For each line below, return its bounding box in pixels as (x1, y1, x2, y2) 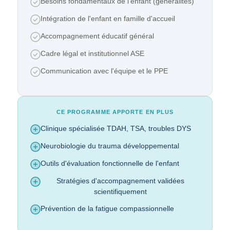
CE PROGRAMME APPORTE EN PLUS (56, 109, 174, 115)
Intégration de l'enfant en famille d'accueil (41, 14, 175, 23)
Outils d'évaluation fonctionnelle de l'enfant (41, 159, 179, 167)
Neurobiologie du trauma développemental (41, 142, 179, 150)
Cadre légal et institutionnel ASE (41, 49, 144, 57)
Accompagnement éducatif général (41, 32, 154, 40)
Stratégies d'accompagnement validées (56, 177, 184, 185)
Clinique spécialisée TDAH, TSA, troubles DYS (41, 124, 191, 132)
